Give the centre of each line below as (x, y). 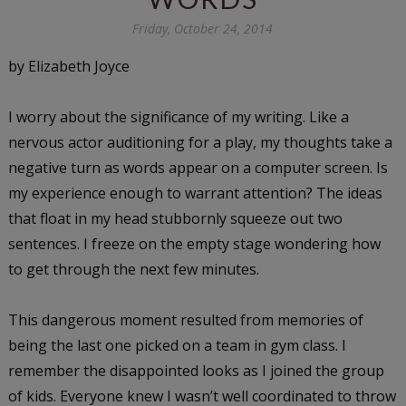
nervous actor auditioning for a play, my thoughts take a (200, 142)
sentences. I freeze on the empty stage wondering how (194, 243)
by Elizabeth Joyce (68, 66)
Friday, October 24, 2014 (203, 28)
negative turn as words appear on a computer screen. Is (198, 167)
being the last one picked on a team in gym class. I (177, 345)
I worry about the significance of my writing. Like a (178, 116)
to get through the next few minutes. (133, 269)
